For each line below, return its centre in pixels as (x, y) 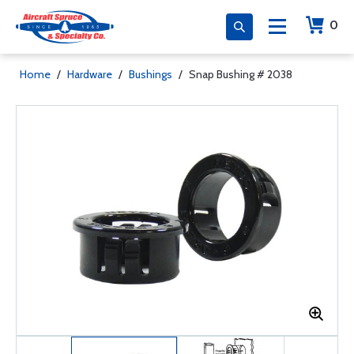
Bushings (151, 74)
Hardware (90, 74)
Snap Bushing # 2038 (241, 74)
